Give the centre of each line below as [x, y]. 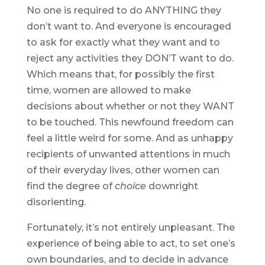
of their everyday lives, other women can [123, 170]
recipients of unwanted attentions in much [128, 154]
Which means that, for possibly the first [120, 75]
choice [130, 186]
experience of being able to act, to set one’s [131, 244]
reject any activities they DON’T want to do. [130, 59]
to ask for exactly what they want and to [123, 43]
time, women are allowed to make [109, 91]
